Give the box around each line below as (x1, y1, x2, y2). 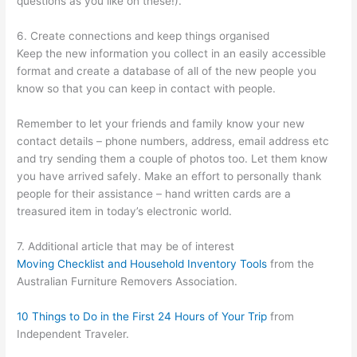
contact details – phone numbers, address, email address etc (17, 134, 330, 147)
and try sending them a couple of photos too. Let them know (17, 151, 328, 165)
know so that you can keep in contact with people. (17, 81, 277, 95)
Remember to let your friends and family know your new (17, 116, 305, 130)
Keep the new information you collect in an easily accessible (17, 46, 327, 60)
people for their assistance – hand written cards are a (17, 186, 292, 200)
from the (267, 257, 315, 270)
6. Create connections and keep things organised (17, 29, 270, 42)
